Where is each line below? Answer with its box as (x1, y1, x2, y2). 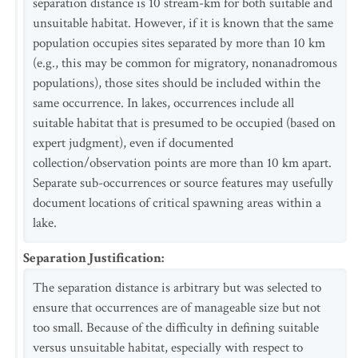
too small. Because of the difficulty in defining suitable (33, 319, 319, 336)
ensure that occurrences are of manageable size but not (33, 299, 320, 316)
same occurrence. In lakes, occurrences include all (33, 94, 294, 112)
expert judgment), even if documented (33, 134, 233, 152)
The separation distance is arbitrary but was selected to (33, 279, 321, 296)
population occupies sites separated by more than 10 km (33, 34, 325, 52)
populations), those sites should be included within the (33, 74, 320, 92)
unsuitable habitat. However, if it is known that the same (33, 14, 333, 32)
